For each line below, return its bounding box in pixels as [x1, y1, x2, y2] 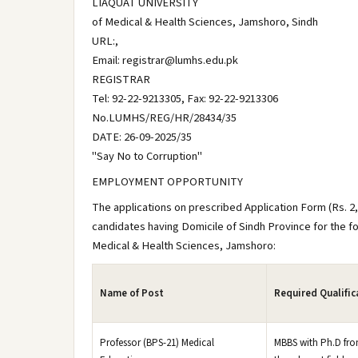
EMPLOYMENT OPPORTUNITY [92, 173, 243, 190]
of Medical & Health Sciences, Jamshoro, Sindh [92, 14, 318, 30]
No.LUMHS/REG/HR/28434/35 [92, 109, 237, 126]
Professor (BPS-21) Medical [100, 336, 214, 350]
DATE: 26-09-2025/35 [92, 129, 192, 145]
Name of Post [100, 286, 164, 300]
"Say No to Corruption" [92, 148, 202, 165]
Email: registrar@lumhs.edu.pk [92, 52, 238, 69]
